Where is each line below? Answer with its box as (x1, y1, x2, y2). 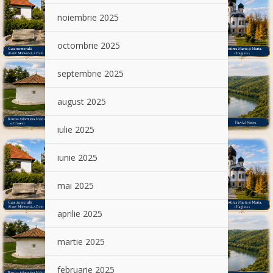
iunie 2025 (57, 152, 97, 164)
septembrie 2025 (57, 68, 124, 80)
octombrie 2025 (57, 40, 120, 52)
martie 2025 (57, 236, 105, 248)
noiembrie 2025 (57, 12, 119, 24)
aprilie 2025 (57, 208, 102, 220)
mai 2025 (57, 180, 94, 192)
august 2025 (57, 96, 106, 108)
